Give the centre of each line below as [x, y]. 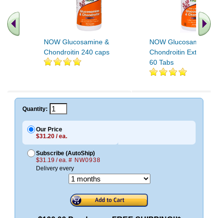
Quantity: [35, 109]
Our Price [49, 130]
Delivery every [55, 169]
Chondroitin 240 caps [77, 52]
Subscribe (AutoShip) [65, 154]
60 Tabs [162, 63]
